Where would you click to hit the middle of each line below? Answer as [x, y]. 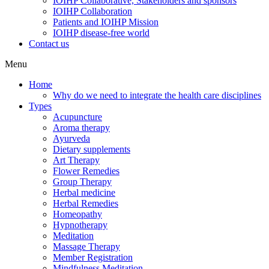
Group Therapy [82, 182]
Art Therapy [76, 160]
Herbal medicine [84, 192]
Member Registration [93, 257]
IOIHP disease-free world [101, 33]
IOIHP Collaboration [92, 11]
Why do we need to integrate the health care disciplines [157, 95]
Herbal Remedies [86, 203]
